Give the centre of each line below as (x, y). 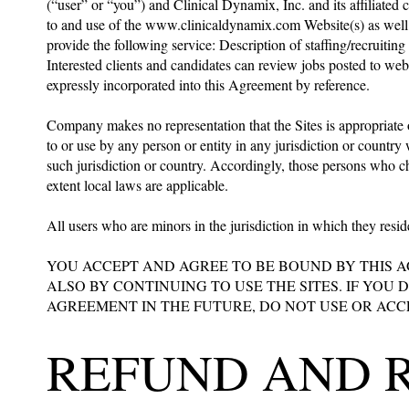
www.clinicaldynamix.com (223, 24)
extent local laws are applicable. (137, 185)
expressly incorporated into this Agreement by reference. (210, 84)
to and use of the (96, 24)
